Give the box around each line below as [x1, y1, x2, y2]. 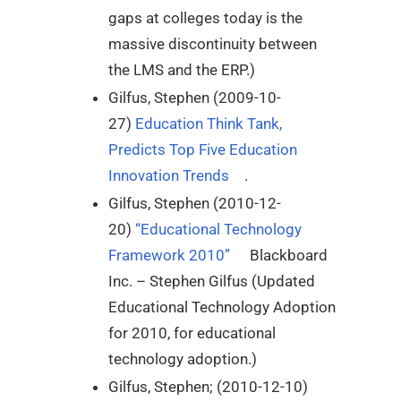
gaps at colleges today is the [108, 9, 303, 28]
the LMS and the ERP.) [108, 61, 255, 80]
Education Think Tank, [135, 115, 282, 133]
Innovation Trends [108, 166, 229, 185]
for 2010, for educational [108, 323, 276, 342]
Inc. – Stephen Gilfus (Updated [108, 271, 315, 290]
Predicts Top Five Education [108, 141, 297, 159]
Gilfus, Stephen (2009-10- [108, 89, 281, 107]
